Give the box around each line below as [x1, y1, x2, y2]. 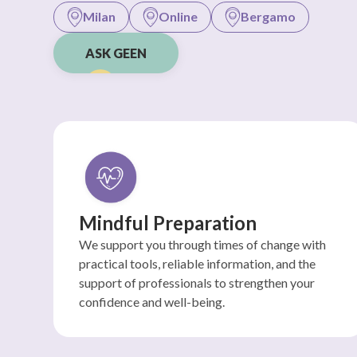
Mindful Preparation [79, 211, 257, 234]
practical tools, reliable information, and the [79, 256, 316, 271]
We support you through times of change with [79, 237, 327, 252]
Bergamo [241, 9, 296, 24]
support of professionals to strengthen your [79, 275, 316, 290]
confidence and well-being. [79, 294, 226, 309]
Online [159, 9, 198, 24]
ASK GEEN [85, 45, 147, 61]
